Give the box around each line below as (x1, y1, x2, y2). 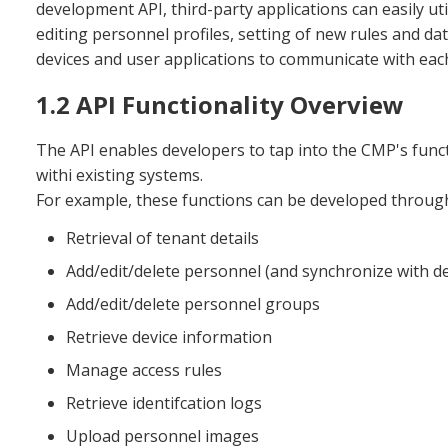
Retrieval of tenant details (66, 227, 259, 250)
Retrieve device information (66, 326, 272, 349)
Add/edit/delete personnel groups (66, 293, 320, 316)
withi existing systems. (36, 164, 203, 187)
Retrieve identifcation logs (66, 392, 262, 415)
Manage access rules (66, 359, 222, 382)
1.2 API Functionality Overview (36, 88, 404, 122)
